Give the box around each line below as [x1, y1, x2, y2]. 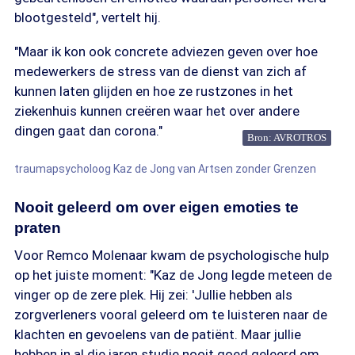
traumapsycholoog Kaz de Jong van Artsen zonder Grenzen [14, 162, 316, 175]
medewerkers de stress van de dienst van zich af [14, 63, 307, 79]
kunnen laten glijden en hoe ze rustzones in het [14, 83, 293, 99]
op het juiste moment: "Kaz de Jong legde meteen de [14, 267, 332, 283]
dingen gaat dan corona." [14, 123, 162, 139]
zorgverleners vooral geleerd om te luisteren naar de [14, 307, 327, 323]
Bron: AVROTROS [247, 132, 326, 143]
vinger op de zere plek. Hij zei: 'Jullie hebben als [14, 287, 292, 303]
